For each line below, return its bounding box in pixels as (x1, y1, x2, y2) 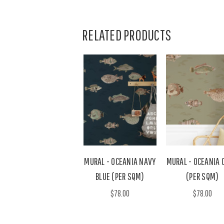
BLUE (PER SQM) (95, 170, 144, 182)
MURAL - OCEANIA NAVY (84, 155, 156, 167)
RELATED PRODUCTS (82, 26, 171, 43)
